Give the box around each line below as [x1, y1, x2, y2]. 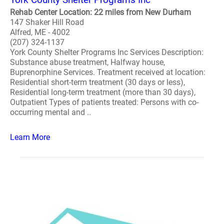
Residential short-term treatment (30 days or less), [10, 77, 185, 87]
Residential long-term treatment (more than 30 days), [10, 87, 195, 97]
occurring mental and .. [10, 107, 91, 117]
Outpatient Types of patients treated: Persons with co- [10, 97, 198, 107]
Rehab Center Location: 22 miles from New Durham [10, 7, 191, 17]
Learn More [10, 132, 50, 142]
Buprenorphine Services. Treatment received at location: [10, 67, 205, 77]
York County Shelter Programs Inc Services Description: [10, 47, 203, 57]
